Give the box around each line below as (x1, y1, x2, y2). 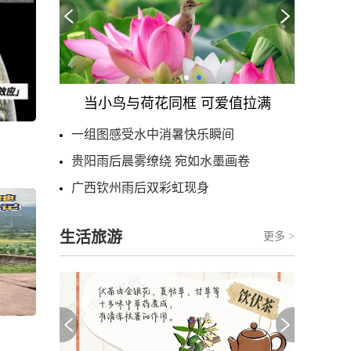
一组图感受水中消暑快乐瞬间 (71, 128, 234, 141)
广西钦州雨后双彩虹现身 (71, 181, 209, 194)
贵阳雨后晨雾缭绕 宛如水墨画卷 (71, 154, 250, 168)
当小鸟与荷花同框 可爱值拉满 (83, 96, 271, 111)
